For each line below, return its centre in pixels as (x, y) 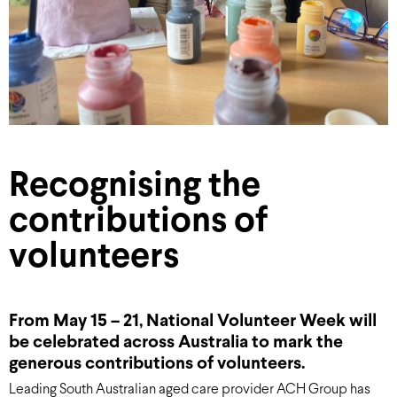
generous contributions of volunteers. (157, 364)
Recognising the (135, 187)
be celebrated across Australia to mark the (176, 343)
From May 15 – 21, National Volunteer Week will (193, 321)
